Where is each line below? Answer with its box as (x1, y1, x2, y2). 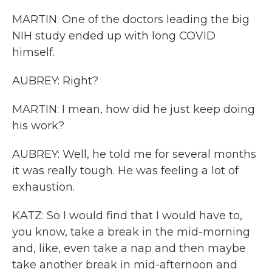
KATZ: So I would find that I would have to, (12, 209, 242, 222)
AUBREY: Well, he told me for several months (12, 148, 256, 161)
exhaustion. (12, 180, 75, 194)
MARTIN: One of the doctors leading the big (12, 13, 250, 26)
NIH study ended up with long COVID (12, 29, 216, 42)
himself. (12, 46, 55, 59)
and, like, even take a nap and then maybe (12, 242, 246, 255)
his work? (12, 119, 64, 132)
